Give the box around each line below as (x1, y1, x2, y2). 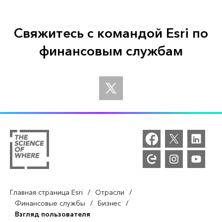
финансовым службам (39, 40, 183, 63)
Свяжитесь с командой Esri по (13, 22, 208, 46)
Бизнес (98, 198, 121, 210)
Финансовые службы (15, 198, 85, 210)
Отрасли (95, 187, 124, 199)
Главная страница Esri (10, 187, 83, 199)
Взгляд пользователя (15, 209, 90, 221)
